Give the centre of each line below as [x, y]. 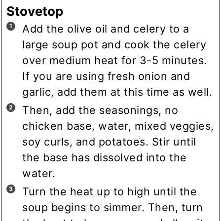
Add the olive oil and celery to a [106, 29]
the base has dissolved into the [105, 158]
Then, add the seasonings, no [100, 110]
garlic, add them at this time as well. [117, 92]
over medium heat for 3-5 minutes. [115, 60]
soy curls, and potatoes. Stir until [109, 142]
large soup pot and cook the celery [114, 45]
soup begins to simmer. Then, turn [113, 207]
